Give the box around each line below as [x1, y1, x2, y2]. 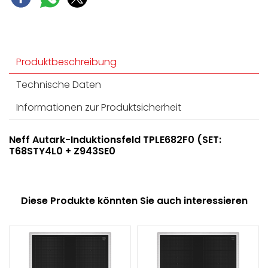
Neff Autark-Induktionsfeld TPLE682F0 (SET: [9, 133, 221, 147]
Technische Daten [16, 78, 101, 92]
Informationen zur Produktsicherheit [16, 100, 181, 115]
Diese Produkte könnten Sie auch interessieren [20, 194, 248, 208]
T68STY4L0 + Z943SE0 [9, 144, 115, 159]
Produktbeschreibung [16, 55, 117, 69]
